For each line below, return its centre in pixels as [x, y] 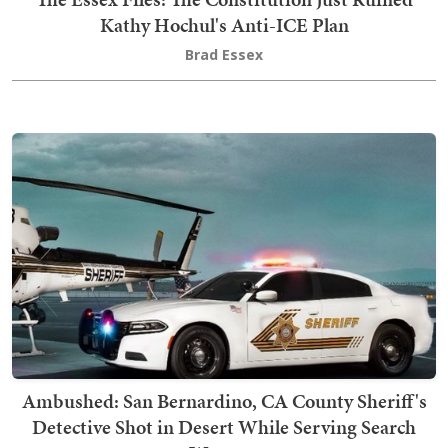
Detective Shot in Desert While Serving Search [224, 427]
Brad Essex [224, 55]
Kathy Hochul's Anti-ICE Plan [224, 25]
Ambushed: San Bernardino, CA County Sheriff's [224, 401]
